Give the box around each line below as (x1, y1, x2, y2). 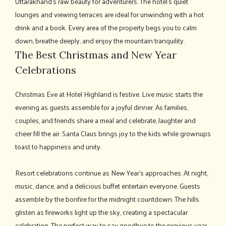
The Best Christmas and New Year (15, 48, 177, 61)
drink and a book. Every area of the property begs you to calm (15, 21, 197, 34)
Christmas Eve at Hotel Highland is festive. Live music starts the (15, 87, 203, 100)
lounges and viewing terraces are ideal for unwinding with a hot (15, 8, 204, 21)
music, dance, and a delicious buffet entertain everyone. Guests (15, 179, 200, 192)
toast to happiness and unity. (15, 140, 101, 153)
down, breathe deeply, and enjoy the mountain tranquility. (15, 34, 185, 47)
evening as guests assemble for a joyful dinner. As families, (15, 100, 188, 114)
